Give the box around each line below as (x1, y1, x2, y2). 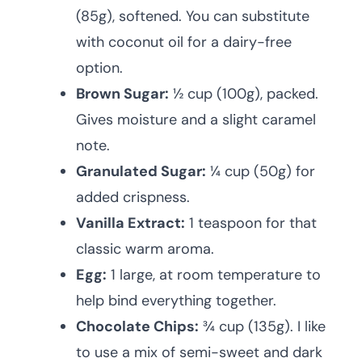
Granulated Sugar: (76, 162, 206, 181)
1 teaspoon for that (185, 213, 317, 233)
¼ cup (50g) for (206, 162, 315, 181)
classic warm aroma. (76, 239, 214, 259)
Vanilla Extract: (76, 213, 185, 233)
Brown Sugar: (76, 84, 169, 103)
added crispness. (76, 187, 190, 207)
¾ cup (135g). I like (199, 317, 326, 336)
